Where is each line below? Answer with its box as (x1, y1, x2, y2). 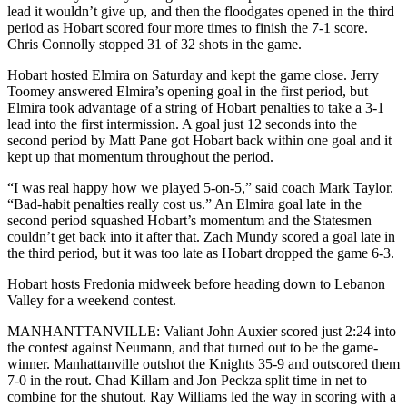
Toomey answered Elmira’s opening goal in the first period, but (7, 84, 368, 99)
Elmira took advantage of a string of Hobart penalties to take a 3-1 (7, 100, 384, 115)
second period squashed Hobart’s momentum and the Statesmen (7, 213, 372, 228)
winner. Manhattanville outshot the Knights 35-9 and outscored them (7, 356, 400, 372)
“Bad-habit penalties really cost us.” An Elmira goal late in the (7, 196, 362, 212)
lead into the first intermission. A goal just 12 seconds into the (7, 116, 357, 132)
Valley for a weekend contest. (7, 293, 176, 308)
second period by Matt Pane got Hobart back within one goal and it (7, 133, 392, 148)
